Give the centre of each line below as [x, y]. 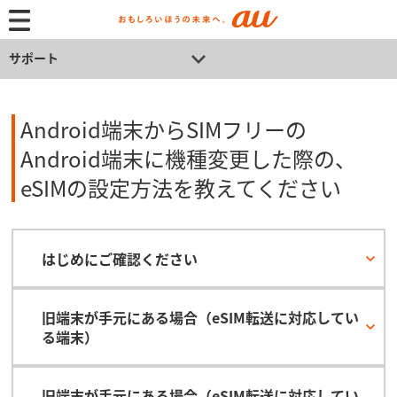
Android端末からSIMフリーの [163, 129]
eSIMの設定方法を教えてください [181, 187]
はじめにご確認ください [120, 258]
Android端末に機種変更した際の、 [188, 158]
